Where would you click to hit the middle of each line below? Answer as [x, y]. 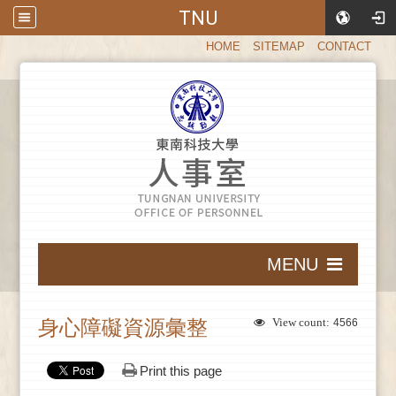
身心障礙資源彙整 [123, 327]
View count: [301, 322]
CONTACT [344, 46]
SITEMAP [278, 46]
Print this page [181, 371]
